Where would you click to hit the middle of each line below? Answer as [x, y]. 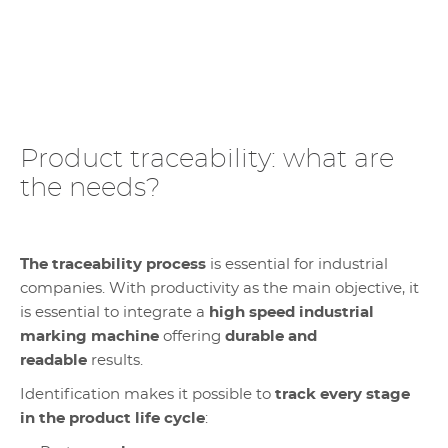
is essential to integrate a [114, 312]
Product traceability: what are [207, 159]
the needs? [90, 188]
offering [194, 336]
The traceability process [115, 264]
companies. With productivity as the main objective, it [219, 288]
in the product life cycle [112, 418]
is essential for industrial [299, 264]
